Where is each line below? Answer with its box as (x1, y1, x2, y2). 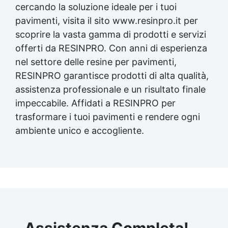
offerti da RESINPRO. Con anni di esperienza (15, 42, 207, 53)
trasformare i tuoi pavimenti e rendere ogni (15, 111, 200, 122)
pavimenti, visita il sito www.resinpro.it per (15, 15, 198, 26)
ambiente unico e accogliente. (15, 125, 144, 136)
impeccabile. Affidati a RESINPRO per (15, 97, 176, 108)
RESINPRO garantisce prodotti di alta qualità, (15, 70, 209, 81)
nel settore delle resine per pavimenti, (15, 56, 177, 67)
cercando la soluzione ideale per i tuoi (15, 1, 177, 12)
